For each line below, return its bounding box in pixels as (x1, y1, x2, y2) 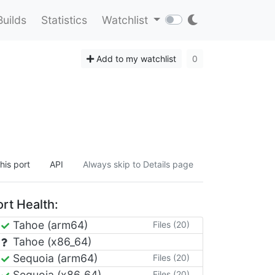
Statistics (41, 14, 87, 26)
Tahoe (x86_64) (10, 234, 91, 248)
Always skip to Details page (83, 158, 193, 169)
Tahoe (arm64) (10, 218, 88, 231)
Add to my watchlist (94, 53, 176, 64)
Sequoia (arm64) (10, 251, 98, 265)
